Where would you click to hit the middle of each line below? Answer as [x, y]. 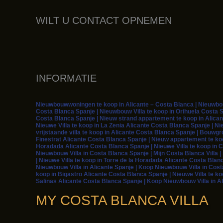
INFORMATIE [66, 78]
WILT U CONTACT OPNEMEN [105, 20]
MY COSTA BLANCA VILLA [122, 200]
